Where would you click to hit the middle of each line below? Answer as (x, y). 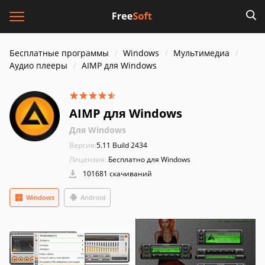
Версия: (83, 145)
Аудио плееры (38, 65)
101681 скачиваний (117, 174)
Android (93, 197)
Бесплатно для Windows (149, 159)
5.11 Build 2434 (122, 145)
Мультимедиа (201, 53)
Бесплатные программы (59, 53)
